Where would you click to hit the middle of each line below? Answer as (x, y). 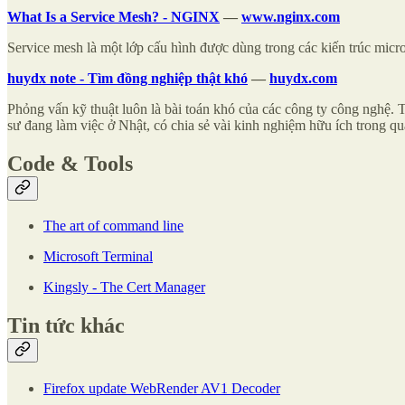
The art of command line (113, 226)
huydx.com (303, 78)
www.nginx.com (291, 16)
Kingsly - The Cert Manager (124, 287)
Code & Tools (70, 163)
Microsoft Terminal (98, 257)
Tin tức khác (66, 326)
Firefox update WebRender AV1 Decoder (162, 389)
